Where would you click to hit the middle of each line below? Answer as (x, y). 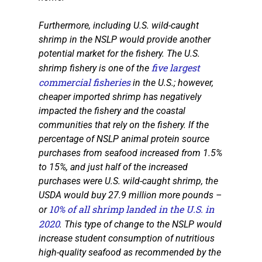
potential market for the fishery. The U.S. (119, 53)
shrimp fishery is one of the (95, 68)
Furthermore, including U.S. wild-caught (119, 25)
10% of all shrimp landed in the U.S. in (132, 209)
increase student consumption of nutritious (127, 238)
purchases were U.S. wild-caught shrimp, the (128, 181)
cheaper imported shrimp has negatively (120, 96)
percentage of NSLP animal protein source (124, 139)
